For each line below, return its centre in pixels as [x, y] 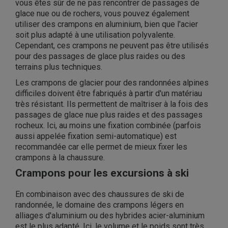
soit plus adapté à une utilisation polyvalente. [95, 35]
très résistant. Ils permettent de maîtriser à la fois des [112, 104]
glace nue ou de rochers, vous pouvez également [102, 14]
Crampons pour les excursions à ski [103, 173]
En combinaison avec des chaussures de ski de [100, 194]
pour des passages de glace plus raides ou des [100, 56]
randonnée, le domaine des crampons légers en [99, 205]
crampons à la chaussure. [60, 158]
